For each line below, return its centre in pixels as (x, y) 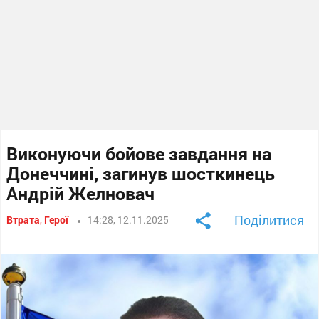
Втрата (23, 219)
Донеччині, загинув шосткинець (141, 173)
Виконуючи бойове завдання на (139, 153)
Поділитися (269, 220)
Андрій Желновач (81, 193)
